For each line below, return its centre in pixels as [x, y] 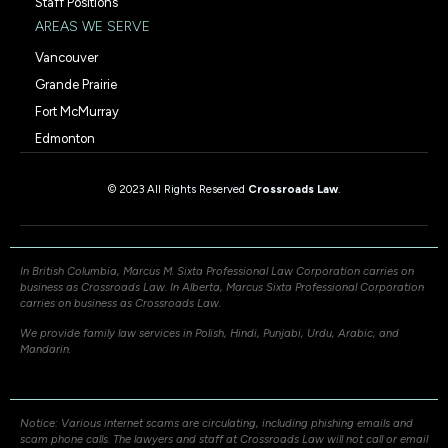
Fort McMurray [77, 111]
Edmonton [65, 138]
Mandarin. [45, 348]
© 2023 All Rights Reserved [178, 188]
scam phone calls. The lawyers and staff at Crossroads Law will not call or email [224, 438]
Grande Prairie [76, 84]
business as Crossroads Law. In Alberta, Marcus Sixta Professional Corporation [222, 286]
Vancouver [66, 57]
